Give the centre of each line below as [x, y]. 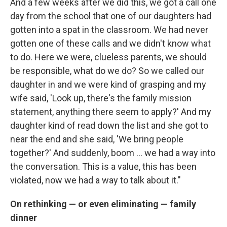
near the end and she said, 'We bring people [97, 139]
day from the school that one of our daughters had [111, 16]
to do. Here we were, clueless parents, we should [108, 57]
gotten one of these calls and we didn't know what [110, 43]
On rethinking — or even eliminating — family [103, 204]
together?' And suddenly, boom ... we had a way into [113, 153]
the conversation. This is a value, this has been [103, 166]
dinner [24, 218]
